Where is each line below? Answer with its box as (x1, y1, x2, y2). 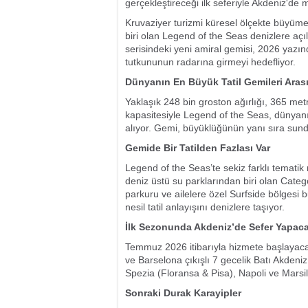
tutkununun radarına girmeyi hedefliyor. (125, 56, 296, 67)
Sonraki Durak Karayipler (125, 287, 241, 298)
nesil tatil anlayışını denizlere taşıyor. (125, 201, 285, 212)
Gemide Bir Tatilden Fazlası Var (125, 142, 270, 153)
